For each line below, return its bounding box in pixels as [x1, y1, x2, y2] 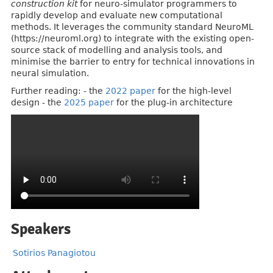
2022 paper [105, 86, 155, 96]
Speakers [11, 219, 71, 238]
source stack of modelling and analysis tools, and [11, 45, 222, 55]
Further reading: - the [11, 86, 105, 96]
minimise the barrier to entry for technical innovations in [11, 57, 255, 66]
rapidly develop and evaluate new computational [11, 10, 222, 20]
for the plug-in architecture [114, 97, 233, 107]
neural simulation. [11, 68, 89, 78]
